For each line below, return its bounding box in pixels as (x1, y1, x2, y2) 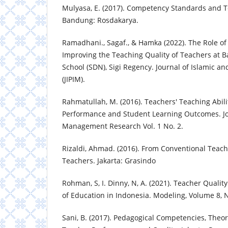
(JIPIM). (62, 74, 85, 84)
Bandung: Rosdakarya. (62, 15, 138, 25)
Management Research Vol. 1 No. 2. (62, 121, 183, 131)
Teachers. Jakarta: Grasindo (62, 156, 156, 166)
